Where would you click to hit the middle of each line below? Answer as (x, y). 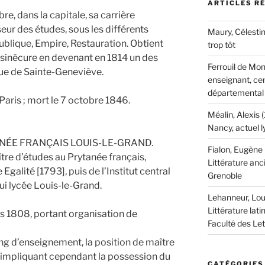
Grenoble (224, 176)
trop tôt (221, 45)
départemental (235, 93)
